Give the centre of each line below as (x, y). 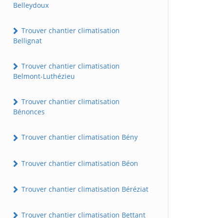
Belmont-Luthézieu (44, 76)
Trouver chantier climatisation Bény (79, 137)
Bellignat (27, 40)
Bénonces (29, 112)
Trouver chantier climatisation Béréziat (84, 189)
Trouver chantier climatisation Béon (79, 163)
